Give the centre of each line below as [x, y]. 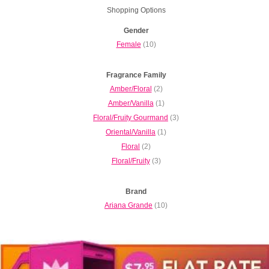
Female [128, 44]
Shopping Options [136, 10]
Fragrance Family [136, 75]
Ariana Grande [128, 205]
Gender [136, 31]
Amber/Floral [131, 89]
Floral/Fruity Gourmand [131, 118]
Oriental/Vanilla [131, 132]
